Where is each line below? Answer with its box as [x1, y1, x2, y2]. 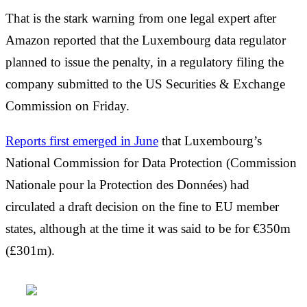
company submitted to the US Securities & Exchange [5, 76, 285, 91]
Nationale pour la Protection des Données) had [5, 177, 249, 192]
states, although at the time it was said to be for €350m [5, 221, 291, 236]
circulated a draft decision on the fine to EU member [5, 199, 279, 214]
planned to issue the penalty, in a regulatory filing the [5, 54, 284, 69]
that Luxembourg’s [158, 133, 262, 148]
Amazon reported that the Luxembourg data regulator [5, 32, 286, 47]
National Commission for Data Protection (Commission [5, 155, 297, 170]
